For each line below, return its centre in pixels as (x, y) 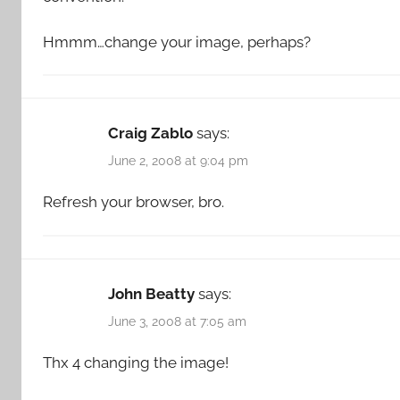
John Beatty (151, 293)
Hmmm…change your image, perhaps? (177, 42)
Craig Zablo (150, 133)
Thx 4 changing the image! (136, 363)
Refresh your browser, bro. (133, 202)
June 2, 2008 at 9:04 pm (178, 161)
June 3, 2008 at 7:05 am (177, 321)
